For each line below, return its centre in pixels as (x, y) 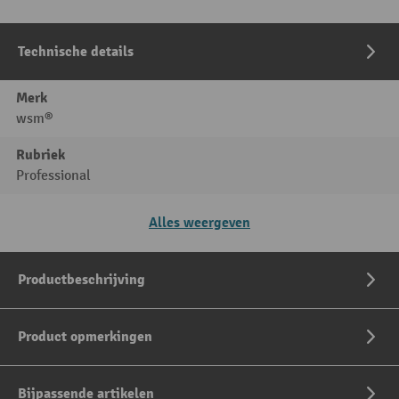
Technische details (76, 52)
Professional (53, 176)
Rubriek (41, 155)
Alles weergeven (199, 223)
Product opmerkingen (85, 337)
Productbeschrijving (81, 280)
